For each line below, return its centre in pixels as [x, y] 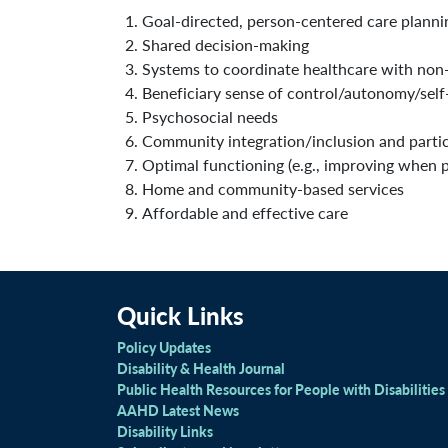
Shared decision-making [225, 44]
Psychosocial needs [210, 116]
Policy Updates [164, 347]
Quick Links [180, 315]
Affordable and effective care [245, 212]
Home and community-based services [273, 188]
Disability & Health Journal [201, 368]
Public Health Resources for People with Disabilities [281, 389]
